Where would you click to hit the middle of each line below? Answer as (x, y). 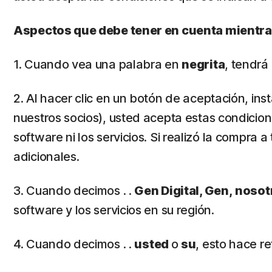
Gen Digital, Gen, (183, 191)
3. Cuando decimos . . (74, 191)
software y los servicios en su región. (114, 210)
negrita (203, 64)
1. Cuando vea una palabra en (98, 64)
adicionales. (46, 157)
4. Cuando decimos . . (74, 244)
